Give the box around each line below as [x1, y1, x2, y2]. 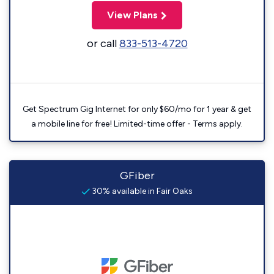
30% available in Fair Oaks [90, 186, 193, 196]
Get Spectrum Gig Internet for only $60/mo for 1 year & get [23, 104, 251, 114]
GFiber [119, 169, 155, 182]
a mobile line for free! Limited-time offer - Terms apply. [31, 119, 243, 129]
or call [86, 37, 119, 50]
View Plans [107, 9, 158, 21]
